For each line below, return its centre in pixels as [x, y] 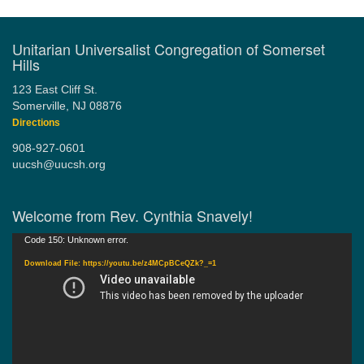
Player [28, 256]
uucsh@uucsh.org [59, 165]
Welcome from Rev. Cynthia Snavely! [132, 215]
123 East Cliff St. [55, 90]
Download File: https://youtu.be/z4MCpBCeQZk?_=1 [120, 263]
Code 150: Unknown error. [76, 240]
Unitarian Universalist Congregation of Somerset [169, 49]
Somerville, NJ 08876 [67, 106]
